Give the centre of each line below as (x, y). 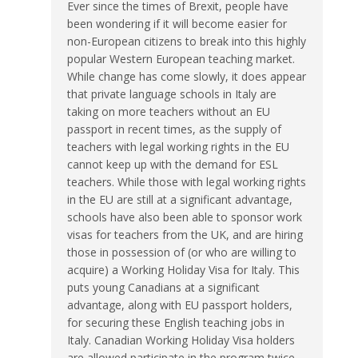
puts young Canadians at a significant (163, 287)
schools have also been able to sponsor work (185, 217)
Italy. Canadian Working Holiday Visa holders (181, 340)
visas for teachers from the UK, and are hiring (185, 234)
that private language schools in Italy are (172, 93)
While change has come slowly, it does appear (187, 76)
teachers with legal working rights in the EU (178, 146)
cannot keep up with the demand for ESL (173, 164)
